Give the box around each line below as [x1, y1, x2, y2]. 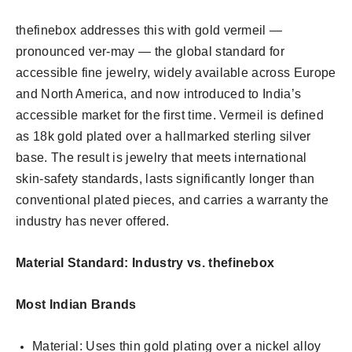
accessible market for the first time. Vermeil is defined [16, 108, 324, 123]
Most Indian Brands [16, 298, 137, 312]
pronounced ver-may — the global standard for [16, 45, 285, 59]
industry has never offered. [16, 214, 170, 229]
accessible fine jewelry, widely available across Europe [16, 66, 336, 80]
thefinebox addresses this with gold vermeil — [16, 24, 283, 38]
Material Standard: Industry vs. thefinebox [16, 256, 275, 270]
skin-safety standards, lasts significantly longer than [16, 172, 315, 186]
